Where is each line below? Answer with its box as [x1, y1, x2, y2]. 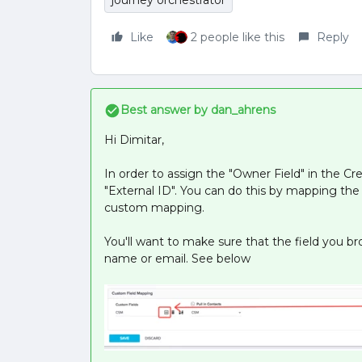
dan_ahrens [208, 103, 276, 117]
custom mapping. [104, 200, 204, 215]
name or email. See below [104, 251, 250, 266]
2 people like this [191, 30, 284, 44]
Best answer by [120, 103, 208, 117]
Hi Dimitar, [104, 133, 164, 147]
